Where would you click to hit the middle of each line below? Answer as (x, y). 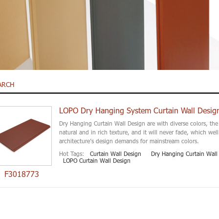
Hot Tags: (71, 153)
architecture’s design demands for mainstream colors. (130, 141)
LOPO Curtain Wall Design (97, 160)
